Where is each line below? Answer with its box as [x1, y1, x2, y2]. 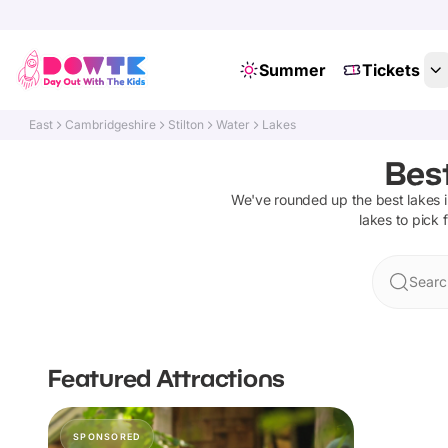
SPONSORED [73, 431, 142, 442]
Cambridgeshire [65, 117, 157, 132]
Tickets [361, 60, 420, 80]
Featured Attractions [48, 363, 285, 392]
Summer [258, 60, 326, 80]
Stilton [168, 117, 205, 132]
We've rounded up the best [230, 191, 408, 208]
